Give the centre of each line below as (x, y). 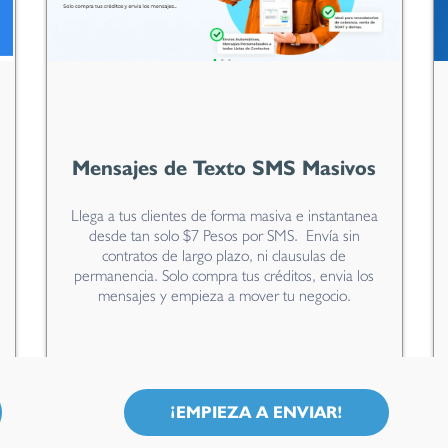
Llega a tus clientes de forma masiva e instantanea (224, 215)
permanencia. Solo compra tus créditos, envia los (224, 275)
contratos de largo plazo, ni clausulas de (224, 255)
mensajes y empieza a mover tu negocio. (224, 295)
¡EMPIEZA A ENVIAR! (256, 412)
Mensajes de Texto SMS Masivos (224, 167)
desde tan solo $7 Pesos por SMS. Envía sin (224, 235)
